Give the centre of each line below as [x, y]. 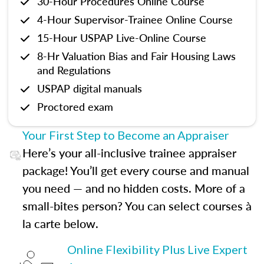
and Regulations [74, 70]
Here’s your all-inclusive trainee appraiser [129, 153]
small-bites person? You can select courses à [137, 206]
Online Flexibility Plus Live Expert [157, 249]
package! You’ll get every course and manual [136, 170]
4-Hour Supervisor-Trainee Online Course [135, 19]
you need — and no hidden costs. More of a [133, 188]
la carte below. [60, 223]
